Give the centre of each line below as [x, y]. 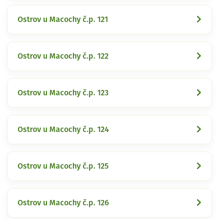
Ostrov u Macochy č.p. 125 [63, 166]
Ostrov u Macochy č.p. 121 [63, 19]
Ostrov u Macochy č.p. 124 [63, 129]
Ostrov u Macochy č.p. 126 [63, 203]
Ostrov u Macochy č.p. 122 [63, 56]
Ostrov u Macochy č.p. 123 [63, 93]
